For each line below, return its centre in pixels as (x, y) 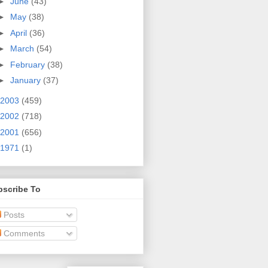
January (26, 80)
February (28, 64)
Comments (23, 233)
